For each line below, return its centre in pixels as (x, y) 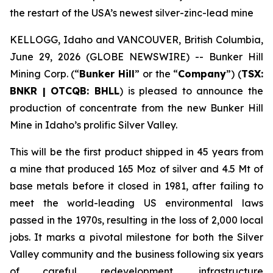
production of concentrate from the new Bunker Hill (136, 108)
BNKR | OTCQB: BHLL (65, 91)
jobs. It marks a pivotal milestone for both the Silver (136, 237)
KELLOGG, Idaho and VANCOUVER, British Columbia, (136, 40)
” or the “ (157, 74)
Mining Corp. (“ (45, 74)
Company (202, 74)
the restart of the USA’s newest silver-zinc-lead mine (132, 13)
